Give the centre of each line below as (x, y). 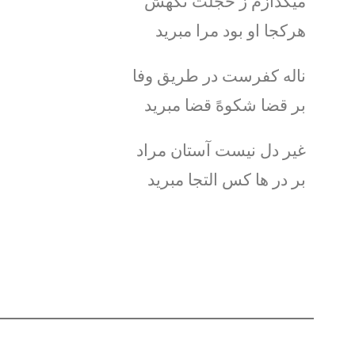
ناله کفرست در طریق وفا (219, 76)
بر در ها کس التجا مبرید (226, 179)
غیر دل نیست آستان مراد (221, 150)
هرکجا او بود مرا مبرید (230, 31)
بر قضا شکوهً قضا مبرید (225, 105)
